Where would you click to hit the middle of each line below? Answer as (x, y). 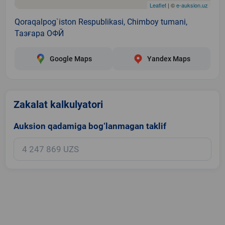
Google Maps (71, 59)
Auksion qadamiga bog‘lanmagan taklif (90, 126)
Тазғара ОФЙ (39, 33)
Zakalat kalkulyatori (58, 104)
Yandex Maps (168, 59)
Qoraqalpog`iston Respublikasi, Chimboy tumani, (101, 22)
